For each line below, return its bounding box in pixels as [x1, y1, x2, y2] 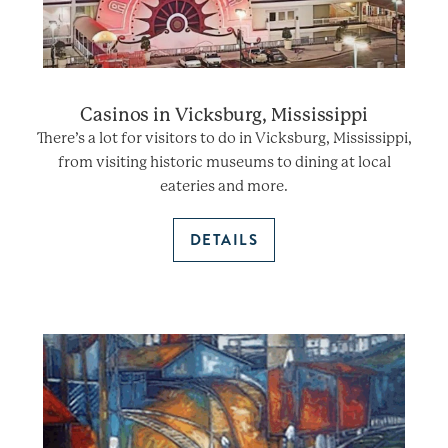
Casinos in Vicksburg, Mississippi [80, 103, 368, 125]
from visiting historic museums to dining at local [57, 152, 391, 171]
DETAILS [189, 228, 259, 251]
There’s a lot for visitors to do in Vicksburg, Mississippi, [36, 128, 412, 147]
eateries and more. [160, 176, 288, 195]
